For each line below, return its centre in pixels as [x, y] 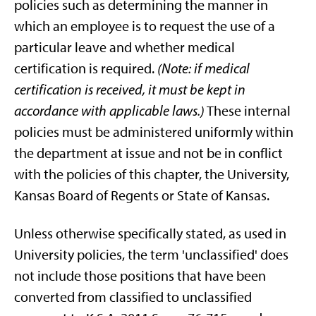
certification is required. [86, 68]
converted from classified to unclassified [133, 297]
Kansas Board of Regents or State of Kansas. [142, 195]
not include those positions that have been [140, 276]
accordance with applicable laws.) [109, 111]
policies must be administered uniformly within [154, 132]
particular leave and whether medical [124, 47]
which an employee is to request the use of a [145, 26]
